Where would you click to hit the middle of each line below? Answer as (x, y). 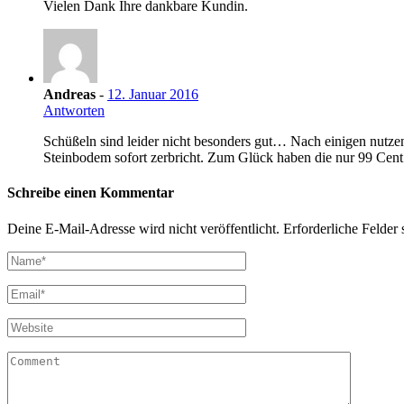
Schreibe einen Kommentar (91, 193)
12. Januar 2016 (153, 95)
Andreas (69, 95)
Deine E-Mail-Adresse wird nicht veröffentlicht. (143, 228)
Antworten (74, 111)
